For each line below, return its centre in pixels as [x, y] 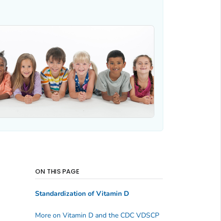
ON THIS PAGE [57, 171]
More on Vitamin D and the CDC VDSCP [97, 215]
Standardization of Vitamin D [82, 194]
